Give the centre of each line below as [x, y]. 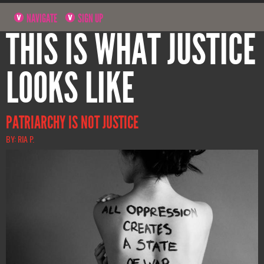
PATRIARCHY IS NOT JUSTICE [72, 123]
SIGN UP [90, 18]
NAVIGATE [41, 18]
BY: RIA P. [20, 139]
